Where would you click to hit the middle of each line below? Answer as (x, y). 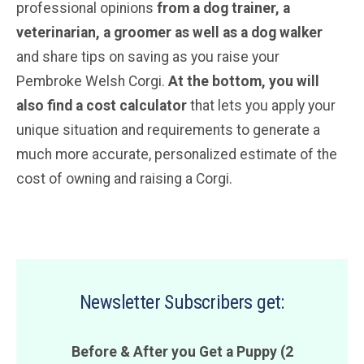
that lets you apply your (261, 105)
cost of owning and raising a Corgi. (124, 178)
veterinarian (56, 32)
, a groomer (134, 32)
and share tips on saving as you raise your (148, 56)
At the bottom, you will (244, 81)
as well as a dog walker (247, 32)
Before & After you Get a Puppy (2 (182, 351)
